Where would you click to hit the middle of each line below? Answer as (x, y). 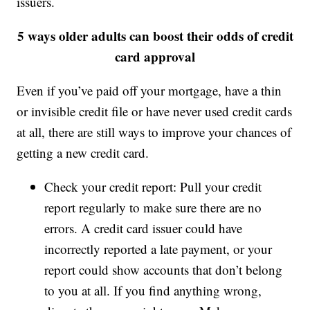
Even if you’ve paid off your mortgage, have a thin (149, 91)
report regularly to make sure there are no (153, 208)
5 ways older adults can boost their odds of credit (155, 36)
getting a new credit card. (83, 153)
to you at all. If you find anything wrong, (153, 291)
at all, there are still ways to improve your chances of (154, 132)
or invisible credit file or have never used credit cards (155, 111)
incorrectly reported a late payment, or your (158, 249)
